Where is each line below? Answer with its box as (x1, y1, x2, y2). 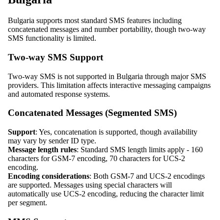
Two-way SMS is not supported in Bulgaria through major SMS (8, 72, 206, 81)
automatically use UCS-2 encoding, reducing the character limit (8, 190, 204, 198)
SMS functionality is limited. (8, 34, 96, 43)
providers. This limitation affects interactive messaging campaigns (8, 81, 211, 89)
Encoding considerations (8, 172, 89, 181)
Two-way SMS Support (8, 52, 103, 62)
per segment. (8, 198, 47, 207)
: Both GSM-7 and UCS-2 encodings (89, 172, 205, 181)
